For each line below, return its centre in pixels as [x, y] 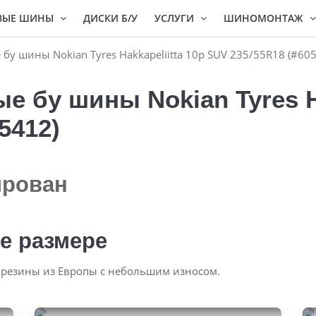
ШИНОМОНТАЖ [265, 18]
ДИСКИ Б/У [110, 18]
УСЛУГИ [176, 18]
